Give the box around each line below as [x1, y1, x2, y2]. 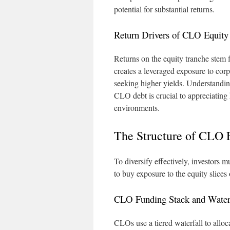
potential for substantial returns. [114, 4, 215, 14]
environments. [114, 102, 160, 113]
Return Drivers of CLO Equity [114, 28, 228, 41]
